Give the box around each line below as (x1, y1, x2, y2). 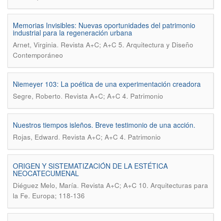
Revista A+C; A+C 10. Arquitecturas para (81, 181, 208, 190)
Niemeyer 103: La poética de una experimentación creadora (13, 79, 201, 89)
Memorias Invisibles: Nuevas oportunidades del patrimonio (13, 20, 195, 30)
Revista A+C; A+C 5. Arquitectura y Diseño (61, 40, 193, 49)
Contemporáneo (13, 50, 63, 60)
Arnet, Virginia (13, 40, 57, 49)
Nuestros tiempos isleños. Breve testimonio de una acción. (13, 120, 195, 130)
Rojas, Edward (13, 132, 58, 142)
